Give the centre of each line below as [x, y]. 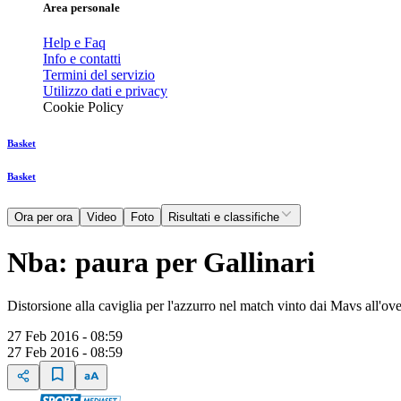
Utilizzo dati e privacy [105, 91]
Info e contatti [82, 59]
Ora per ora [43, 218]
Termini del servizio [99, 75]
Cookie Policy [83, 107]
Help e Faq [74, 43]
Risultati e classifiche [224, 218]
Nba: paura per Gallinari [161, 262]
